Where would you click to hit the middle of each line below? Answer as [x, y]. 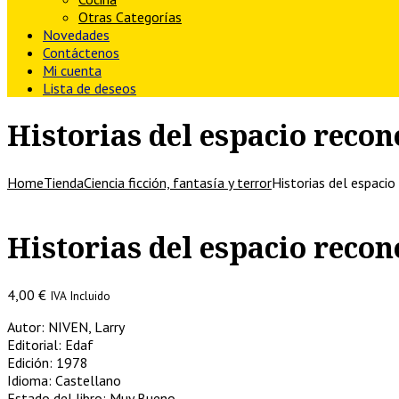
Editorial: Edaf [50, 344]
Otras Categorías [130, 17]
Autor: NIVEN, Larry [66, 326]
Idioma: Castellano [64, 380]
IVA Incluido [80, 295]
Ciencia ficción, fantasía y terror [178, 182]
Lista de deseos [90, 88]
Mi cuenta [72, 70]
